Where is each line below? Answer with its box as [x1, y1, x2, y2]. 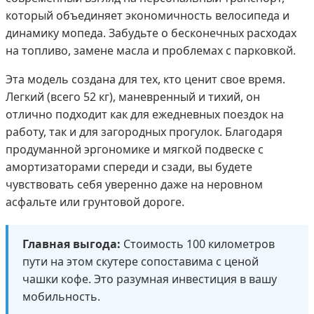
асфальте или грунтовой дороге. [6, 193, 184, 210]
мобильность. [22, 288, 100, 304]
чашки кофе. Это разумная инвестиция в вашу [22, 271, 277, 287]
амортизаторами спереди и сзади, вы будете [6, 158, 252, 175]
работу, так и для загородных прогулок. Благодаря [6, 123, 282, 139]
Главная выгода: [22, 235, 121, 252]
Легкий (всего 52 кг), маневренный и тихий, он [6, 88, 260, 104]
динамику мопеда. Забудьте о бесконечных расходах [6, 25, 296, 41]
